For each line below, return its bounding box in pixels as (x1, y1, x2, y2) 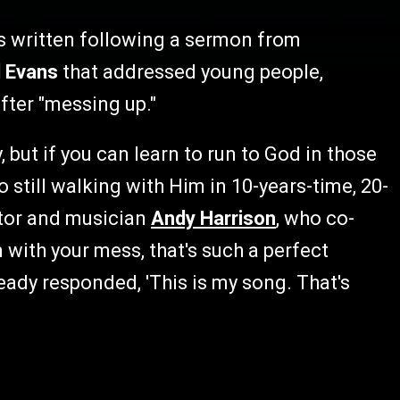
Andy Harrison (151, 207, 276, 229)
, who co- (276, 207, 354, 229)
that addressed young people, (58, 61, 323, 83)
